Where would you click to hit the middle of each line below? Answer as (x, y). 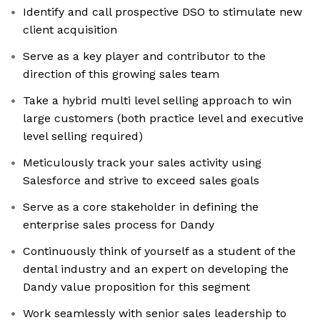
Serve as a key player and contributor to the (144, 56)
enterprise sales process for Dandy (119, 225)
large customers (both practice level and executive (163, 119)
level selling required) (83, 136)
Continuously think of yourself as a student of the (159, 251)
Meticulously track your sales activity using (142, 163)
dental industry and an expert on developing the (156, 269)
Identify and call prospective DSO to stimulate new (162, 12)
